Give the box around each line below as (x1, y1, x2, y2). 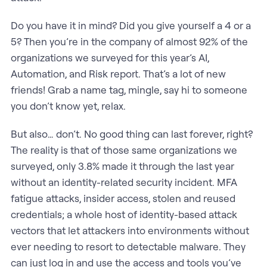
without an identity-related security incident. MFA (10, 175, 237, 188)
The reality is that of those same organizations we (10, 143, 237, 156)
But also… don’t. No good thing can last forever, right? (10, 127, 253, 140)
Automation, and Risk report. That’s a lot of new (10, 67, 226, 80)
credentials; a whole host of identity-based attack (10, 207, 237, 221)
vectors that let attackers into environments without (10, 223, 249, 237)
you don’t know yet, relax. (10, 99, 126, 112)
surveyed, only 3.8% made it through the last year (10, 159, 234, 172)
